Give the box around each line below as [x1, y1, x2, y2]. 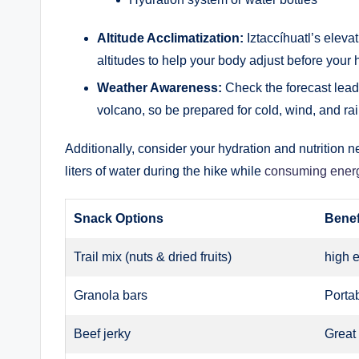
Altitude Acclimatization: [97, 30, 244, 45]
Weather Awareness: [97, 81, 222, 95]
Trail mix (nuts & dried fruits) [74, 250, 232, 264]
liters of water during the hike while [65, 164, 264, 179]
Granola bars [74, 288, 148, 303]
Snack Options [74, 212, 164, 226]
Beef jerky [74, 327, 131, 341]
